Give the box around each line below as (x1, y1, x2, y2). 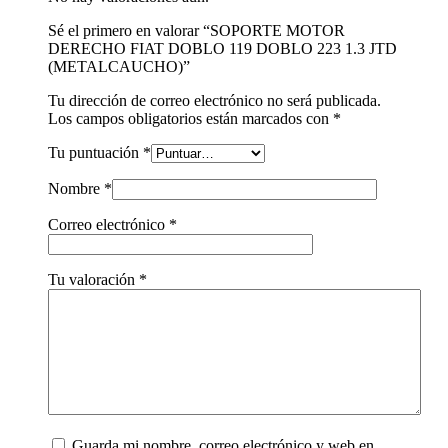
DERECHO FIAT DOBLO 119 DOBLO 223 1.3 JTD (48, 39, 397, 57)
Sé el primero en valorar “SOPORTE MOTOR (48, 21, 345, 39)
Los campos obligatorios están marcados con (48, 109, 333, 127)
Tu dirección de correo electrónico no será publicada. (48, 91, 381, 109)
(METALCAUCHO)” (48, 57, 190, 75)
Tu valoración (48, 270, 139, 288)
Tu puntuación (48, 143, 143, 161)
